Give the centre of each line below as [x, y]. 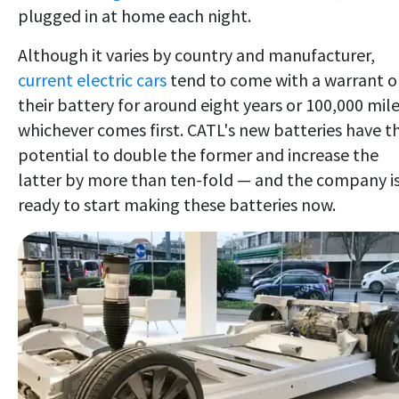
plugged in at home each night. [134, 16]
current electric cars [94, 80]
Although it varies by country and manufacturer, [196, 55]
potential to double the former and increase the [198, 155]
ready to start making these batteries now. [177, 205]
